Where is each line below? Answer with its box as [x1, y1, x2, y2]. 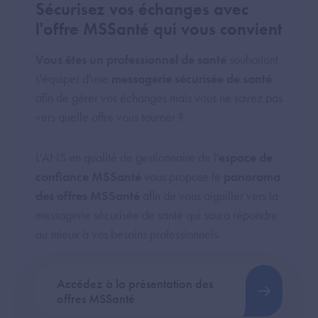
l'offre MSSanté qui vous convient [35, 18, 282, 40]
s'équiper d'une [35, 70, 111, 87]
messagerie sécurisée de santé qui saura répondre [35, 207, 278, 223]
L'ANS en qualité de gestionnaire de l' [35, 149, 219, 165]
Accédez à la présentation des [57, 275, 213, 292]
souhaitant [226, 51, 278, 67]
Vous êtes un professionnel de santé [35, 51, 226, 67]
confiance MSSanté [35, 168, 141, 185]
